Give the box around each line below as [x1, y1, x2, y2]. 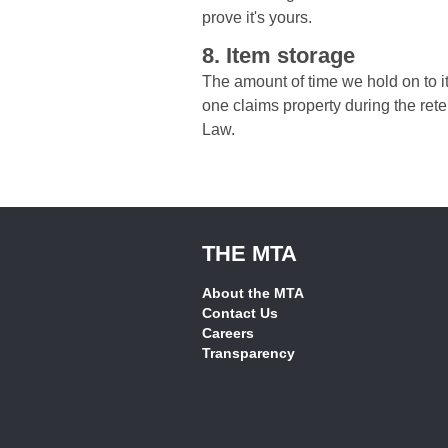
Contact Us [202, 305, 278, 322]
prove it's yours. [202, 9, 312, 27]
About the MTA [202, 285, 304, 302]
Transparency [202, 345, 295, 362]
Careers [202, 325, 254, 342]
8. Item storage [202, 43, 355, 69]
